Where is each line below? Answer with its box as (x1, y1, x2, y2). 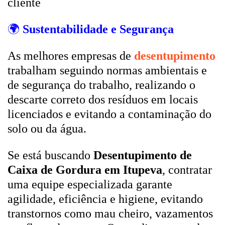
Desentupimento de (93, 149, 192, 162)
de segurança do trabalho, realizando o (8, 78, 195, 91)
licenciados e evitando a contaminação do (8, 107, 211, 121)
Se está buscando (8, 149, 93, 162)
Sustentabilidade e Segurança (23, 23, 174, 36)
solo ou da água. (8, 122, 86, 135)
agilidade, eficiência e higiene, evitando (8, 192, 203, 205)
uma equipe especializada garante (8, 178, 172, 191)
